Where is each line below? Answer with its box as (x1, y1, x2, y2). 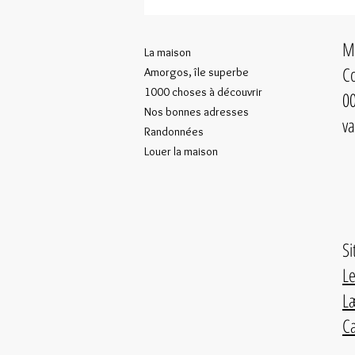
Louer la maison (144, 144, 218, 159)
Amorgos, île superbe (144, 65, 249, 80)
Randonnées (144, 124, 204, 139)
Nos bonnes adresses (144, 105, 249, 120)
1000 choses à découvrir (144, 85, 262, 100)
